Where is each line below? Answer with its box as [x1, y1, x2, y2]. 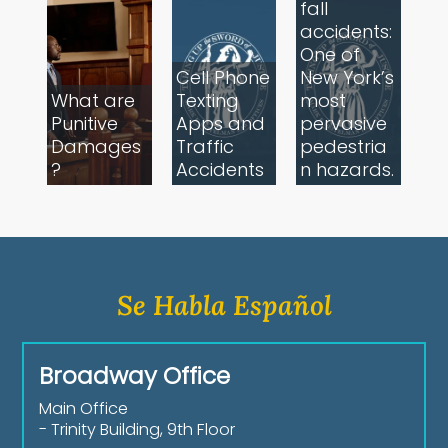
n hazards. [300, 157, 395, 183]
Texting [175, 88, 239, 114]
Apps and [175, 111, 265, 137]
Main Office [39, 397, 129, 421]
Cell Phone [175, 65, 270, 91]
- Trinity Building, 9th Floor [39, 418, 236, 442]
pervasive [300, 111, 388, 137]
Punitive [51, 111, 119, 137]
